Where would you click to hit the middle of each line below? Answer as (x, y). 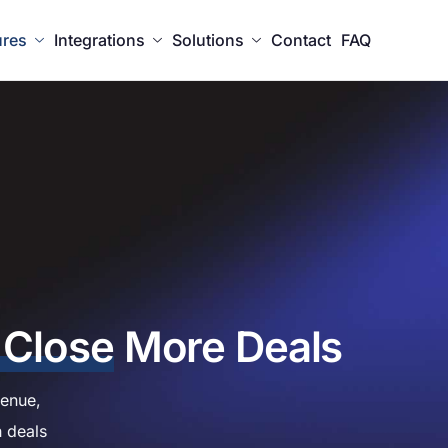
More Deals (228, 347)
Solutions (208, 40)
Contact (301, 40)
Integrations (99, 40)
